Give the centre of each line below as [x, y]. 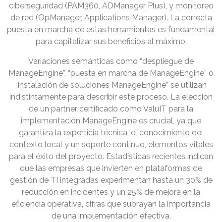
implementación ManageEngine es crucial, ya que [111, 121]
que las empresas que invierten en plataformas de [111, 168]
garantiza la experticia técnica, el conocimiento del [111, 133]
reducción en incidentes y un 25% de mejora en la [111, 192]
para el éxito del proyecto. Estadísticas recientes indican [111, 157]
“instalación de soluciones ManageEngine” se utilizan [111, 85]
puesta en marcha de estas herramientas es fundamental [111, 30]
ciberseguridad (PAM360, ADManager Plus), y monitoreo [111, 6]
